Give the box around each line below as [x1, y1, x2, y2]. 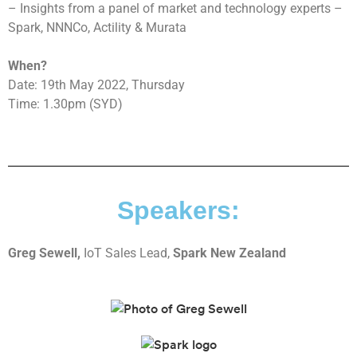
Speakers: [117, 196, 240, 226]
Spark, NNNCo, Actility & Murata [8, 20, 186, 36]
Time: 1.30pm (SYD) [8, 96, 123, 112]
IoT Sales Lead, [84, 245, 173, 261]
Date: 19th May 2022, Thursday [8, 77, 185, 93]
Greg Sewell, [8, 245, 84, 261]
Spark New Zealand [173, 245, 286, 261]
